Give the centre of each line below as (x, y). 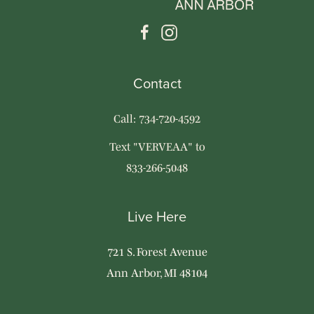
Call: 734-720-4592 (157, 119)
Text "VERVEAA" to (157, 147)
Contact (157, 84)
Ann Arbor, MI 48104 (157, 273)
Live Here (157, 217)
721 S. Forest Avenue (157, 252)
